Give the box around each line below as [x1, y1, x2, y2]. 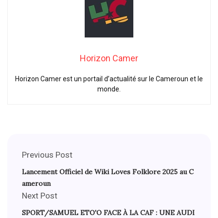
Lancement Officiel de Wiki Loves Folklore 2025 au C [22, 167, 194, 176]
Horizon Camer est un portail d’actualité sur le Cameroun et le [15, 74, 203, 83]
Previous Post [22, 149, 73, 160]
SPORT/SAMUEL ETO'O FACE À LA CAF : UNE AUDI [22, 208, 195, 217]
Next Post [22, 190, 57, 200]
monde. [97, 85, 121, 93]
